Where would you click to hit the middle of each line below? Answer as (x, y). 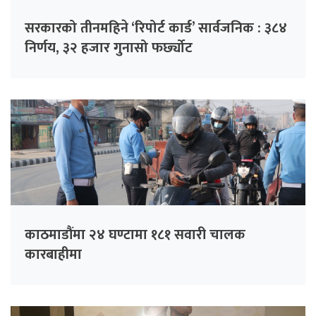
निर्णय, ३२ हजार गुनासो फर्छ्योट (109, 48)
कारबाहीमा (53, 255)
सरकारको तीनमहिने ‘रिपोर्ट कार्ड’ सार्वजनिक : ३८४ (156, 29)
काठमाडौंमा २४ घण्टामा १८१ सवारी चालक (135, 235)
